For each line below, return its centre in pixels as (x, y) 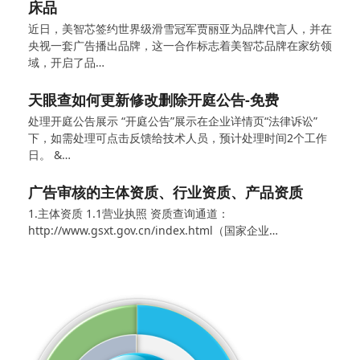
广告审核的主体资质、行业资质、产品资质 (165, 192)
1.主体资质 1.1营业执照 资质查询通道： (128, 213)
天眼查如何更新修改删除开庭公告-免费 (153, 99)
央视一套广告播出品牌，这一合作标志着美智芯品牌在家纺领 (180, 45)
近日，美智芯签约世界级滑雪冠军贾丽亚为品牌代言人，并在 (180, 28)
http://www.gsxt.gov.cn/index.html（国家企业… (153, 230)
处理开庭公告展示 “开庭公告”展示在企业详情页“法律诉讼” (172, 121)
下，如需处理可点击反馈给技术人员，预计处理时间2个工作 (177, 137)
